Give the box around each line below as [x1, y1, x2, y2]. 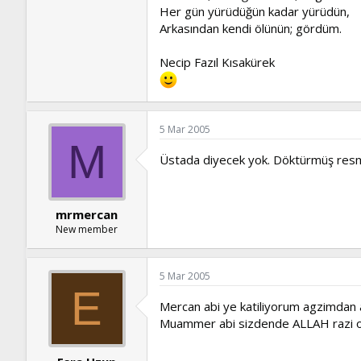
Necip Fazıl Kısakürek [160, 53, 275, 70]
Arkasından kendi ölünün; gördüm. [160, 19, 342, 36]
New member [56, 222, 118, 236]
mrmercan [56, 206, 118, 222]
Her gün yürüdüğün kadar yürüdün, [160, 2, 350, 19]
